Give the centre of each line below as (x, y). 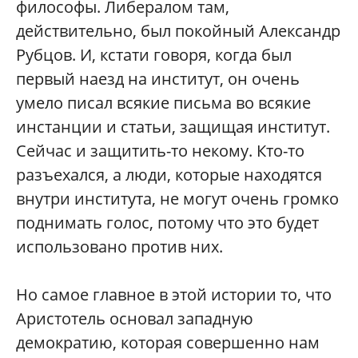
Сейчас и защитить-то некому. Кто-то (160, 150)
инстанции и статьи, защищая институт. (173, 126)
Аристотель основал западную (135, 318)
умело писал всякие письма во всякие (163, 102)
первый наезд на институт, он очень (158, 78)
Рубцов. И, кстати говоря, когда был (154, 54)
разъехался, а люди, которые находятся (169, 174)
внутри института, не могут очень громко (177, 198)
